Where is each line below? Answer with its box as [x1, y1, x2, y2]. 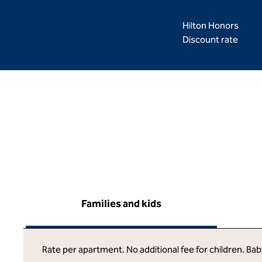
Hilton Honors [182, 20, 239, 31]
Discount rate [182, 34, 238, 45]
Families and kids [81, 197, 161, 210]
